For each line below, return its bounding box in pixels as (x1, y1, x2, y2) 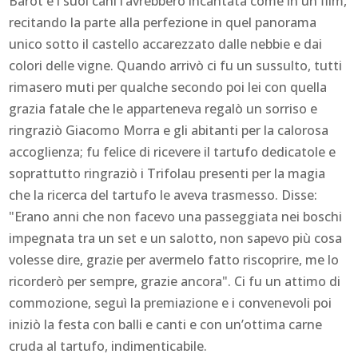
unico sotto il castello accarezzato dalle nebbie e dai (9, 34, 323, 53)
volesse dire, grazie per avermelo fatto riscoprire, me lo (9, 250, 340, 268)
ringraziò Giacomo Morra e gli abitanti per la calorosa (9, 121, 329, 139)
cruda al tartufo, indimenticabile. (9, 336, 208, 355)
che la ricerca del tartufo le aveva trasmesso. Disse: (9, 185, 318, 204)
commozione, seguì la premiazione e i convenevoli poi (9, 293, 332, 312)
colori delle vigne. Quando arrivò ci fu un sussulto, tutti (9, 56, 343, 74)
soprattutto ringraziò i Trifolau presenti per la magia (9, 164, 326, 182)
